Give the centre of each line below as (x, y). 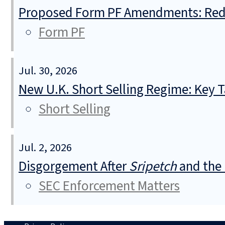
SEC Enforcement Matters (109, 186)
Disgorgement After (74, 167)
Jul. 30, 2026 (48, 71)
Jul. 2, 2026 (45, 148)
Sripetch (153, 167)
